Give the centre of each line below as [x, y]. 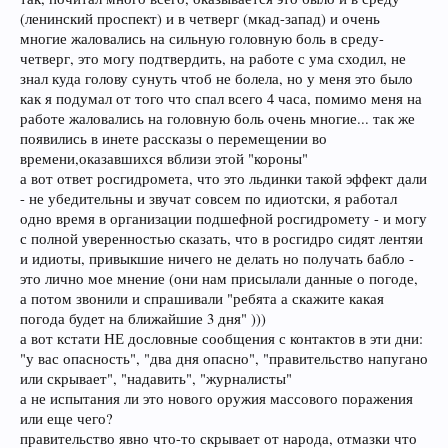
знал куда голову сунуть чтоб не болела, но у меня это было [216, 78]
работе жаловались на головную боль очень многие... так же [217, 118]
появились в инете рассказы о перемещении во [173, 138]
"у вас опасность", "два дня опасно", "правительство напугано [224, 358]
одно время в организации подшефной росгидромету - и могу [223, 218]
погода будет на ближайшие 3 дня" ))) [143, 318]
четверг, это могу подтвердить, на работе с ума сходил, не [213, 58]
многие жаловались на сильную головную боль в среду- [202, 38]
